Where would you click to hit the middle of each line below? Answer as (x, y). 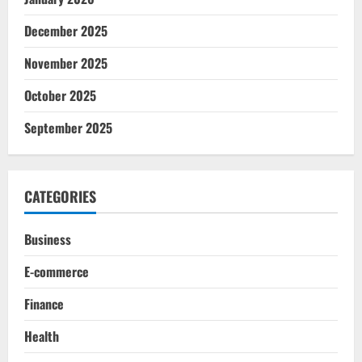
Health (42, 336)
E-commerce (57, 271)
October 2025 (60, 95)
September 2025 (68, 127)
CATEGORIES (60, 196)
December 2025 (66, 30)
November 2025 (66, 63)
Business (48, 239)
